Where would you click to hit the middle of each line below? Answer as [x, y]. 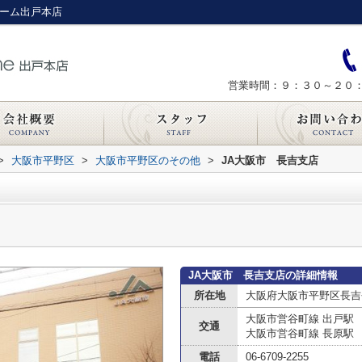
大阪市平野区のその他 [148, 160]
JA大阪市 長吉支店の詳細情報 [263, 275]
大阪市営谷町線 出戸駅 [300, 319]
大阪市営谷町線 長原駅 [300, 333]
